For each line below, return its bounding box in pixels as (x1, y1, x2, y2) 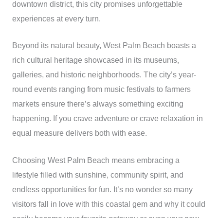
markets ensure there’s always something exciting (12, 100, 183, 109)
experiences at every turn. (12, 14, 101, 23)
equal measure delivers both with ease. (12, 129, 147, 138)
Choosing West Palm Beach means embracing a (12, 156, 180, 164)
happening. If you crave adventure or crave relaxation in (12, 114, 203, 123)
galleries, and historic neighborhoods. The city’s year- (12, 71, 196, 79)
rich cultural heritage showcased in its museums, (12, 56, 179, 65)
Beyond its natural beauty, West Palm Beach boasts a (12, 41, 196, 50)
